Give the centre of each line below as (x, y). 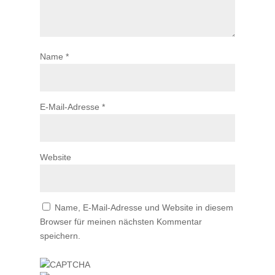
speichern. (60, 236)
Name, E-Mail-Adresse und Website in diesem (144, 207)
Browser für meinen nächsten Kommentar (121, 222)
